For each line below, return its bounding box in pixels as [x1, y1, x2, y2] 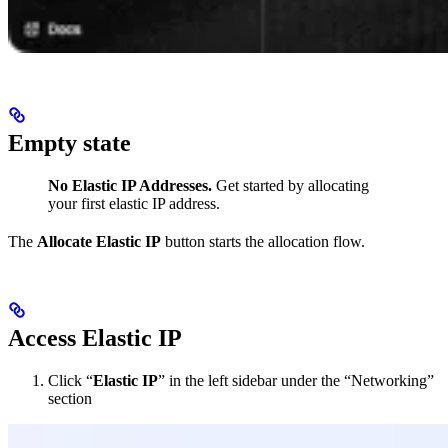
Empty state [8, 130, 131, 157]
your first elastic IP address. [48, 195, 220, 213]
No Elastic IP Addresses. [48, 177, 212, 195]
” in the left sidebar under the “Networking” [158, 372, 434, 390]
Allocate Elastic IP [37, 233, 161, 251]
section [48, 390, 92, 408]
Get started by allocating [212, 177, 369, 195]
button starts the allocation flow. [161, 233, 365, 251]
